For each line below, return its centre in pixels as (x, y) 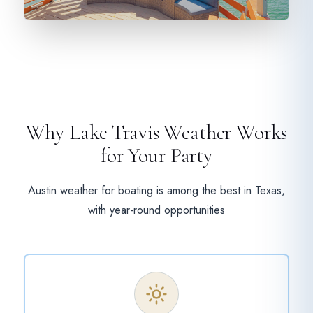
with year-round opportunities (156, 210)
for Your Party (156, 156)
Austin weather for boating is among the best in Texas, (156, 191)
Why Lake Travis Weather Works (156, 133)
